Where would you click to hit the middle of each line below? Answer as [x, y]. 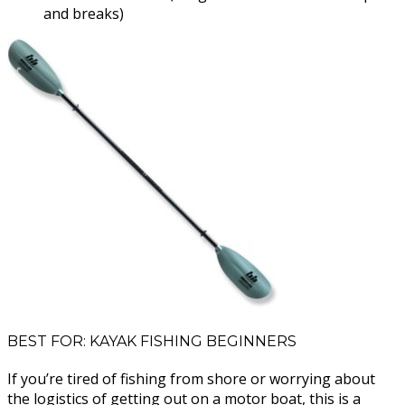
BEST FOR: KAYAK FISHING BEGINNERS [152, 342]
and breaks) [84, 13]
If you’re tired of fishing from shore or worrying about [191, 379]
